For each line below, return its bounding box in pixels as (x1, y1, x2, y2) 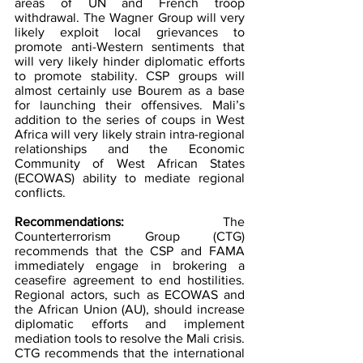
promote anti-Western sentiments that (15, 39, 245, 53)
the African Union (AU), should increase (15, 301, 245, 316)
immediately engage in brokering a (15, 258, 245, 272)
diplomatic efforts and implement (15, 316, 245, 331)
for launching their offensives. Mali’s (15, 97, 245, 112)
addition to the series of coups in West (15, 112, 245, 126)
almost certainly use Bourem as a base (15, 83, 245, 97)
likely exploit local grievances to (15, 24, 245, 39)
